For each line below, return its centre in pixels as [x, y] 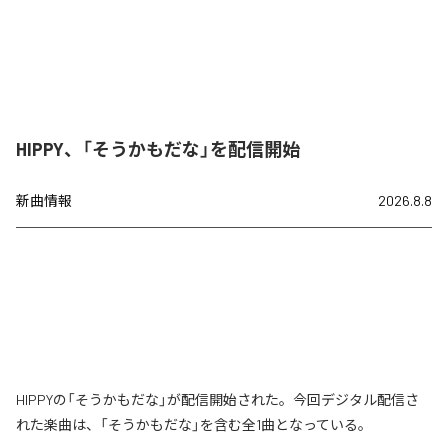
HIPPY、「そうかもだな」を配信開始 [158, 149]
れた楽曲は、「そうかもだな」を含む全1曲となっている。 [194, 425]
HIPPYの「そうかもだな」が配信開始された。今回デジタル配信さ [217, 400]
